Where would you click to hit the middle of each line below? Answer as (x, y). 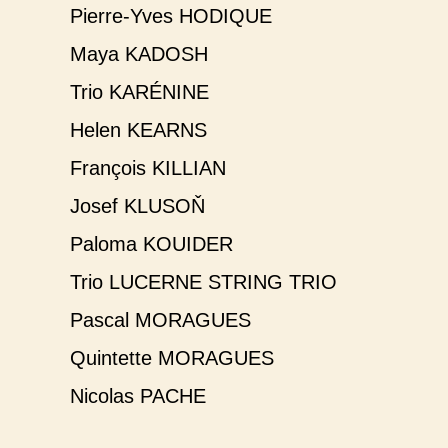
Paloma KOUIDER (151, 244)
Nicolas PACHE (138, 396)
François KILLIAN (148, 168)
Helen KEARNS (138, 130)
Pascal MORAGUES (160, 320)
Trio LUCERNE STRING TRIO (203, 282)
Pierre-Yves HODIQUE (171, 16)
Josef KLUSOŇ (137, 206)
